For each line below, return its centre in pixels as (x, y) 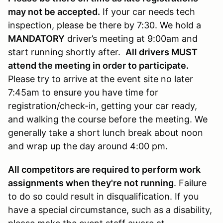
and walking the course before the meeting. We (108, 119)
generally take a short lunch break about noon (106, 132)
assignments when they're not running (91, 183)
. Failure (190, 183)
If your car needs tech (148, 11)
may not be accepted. (54, 11)
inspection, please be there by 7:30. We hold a (105, 25)
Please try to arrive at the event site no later (101, 79)
